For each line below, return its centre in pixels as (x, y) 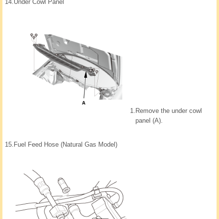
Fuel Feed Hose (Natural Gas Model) (66, 145)
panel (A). (149, 121)
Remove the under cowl (169, 111)
